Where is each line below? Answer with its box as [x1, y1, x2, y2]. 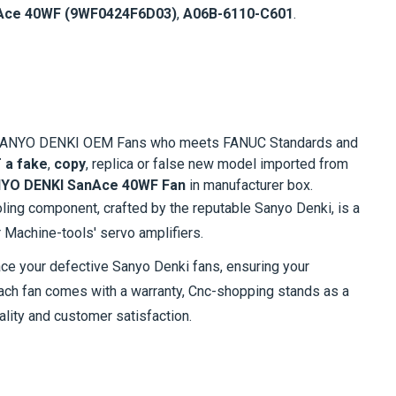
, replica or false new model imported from [86, 155, 348, 172]
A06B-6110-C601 [183, 4, 293, 22]
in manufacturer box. [186, 176, 313, 194]
